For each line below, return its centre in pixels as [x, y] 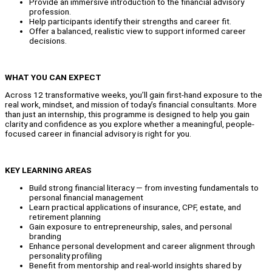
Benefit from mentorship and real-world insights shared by [135, 266]
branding [46, 236]
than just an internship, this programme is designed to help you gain [127, 114]
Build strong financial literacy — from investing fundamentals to [144, 188]
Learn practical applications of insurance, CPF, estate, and [135, 207]
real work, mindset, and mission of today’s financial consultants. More [131, 105]
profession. [50, 12]
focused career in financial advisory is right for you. [99, 134]
